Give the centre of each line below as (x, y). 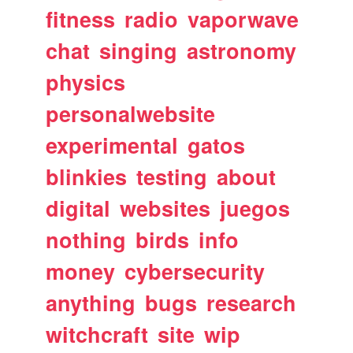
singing (139, 50)
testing (172, 176)
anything (91, 302)
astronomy (242, 50)
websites (165, 208)
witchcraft (97, 334)
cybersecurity (195, 271)
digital (78, 208)
